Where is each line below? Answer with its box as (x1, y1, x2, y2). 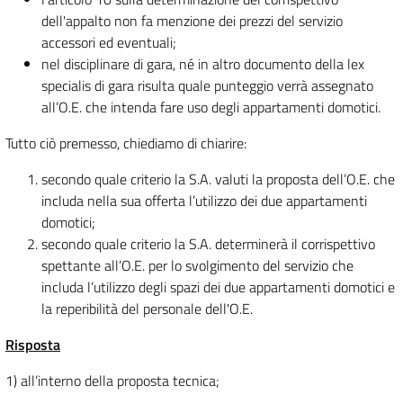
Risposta (5, 334, 60, 356)
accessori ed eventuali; (41, 31, 176, 54)
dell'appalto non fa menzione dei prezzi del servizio (41, 10, 343, 32)
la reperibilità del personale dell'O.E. (41, 298, 253, 320)
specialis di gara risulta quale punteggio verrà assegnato (41, 75, 373, 97)
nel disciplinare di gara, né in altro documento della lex (41, 53, 364, 76)
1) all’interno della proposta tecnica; (5, 370, 219, 392)
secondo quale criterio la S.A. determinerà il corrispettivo (41, 233, 375, 255)
